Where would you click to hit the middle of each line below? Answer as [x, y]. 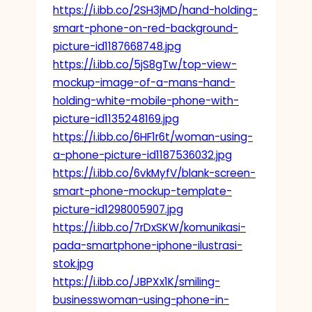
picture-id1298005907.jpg [118, 209]
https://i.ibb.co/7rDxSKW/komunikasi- [149, 227]
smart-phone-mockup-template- [142, 191]
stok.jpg [73, 263]
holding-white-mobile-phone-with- [146, 100]
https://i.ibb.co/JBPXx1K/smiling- [136, 281]
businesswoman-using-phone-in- [141, 299]
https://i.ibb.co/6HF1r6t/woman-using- [153, 136]
